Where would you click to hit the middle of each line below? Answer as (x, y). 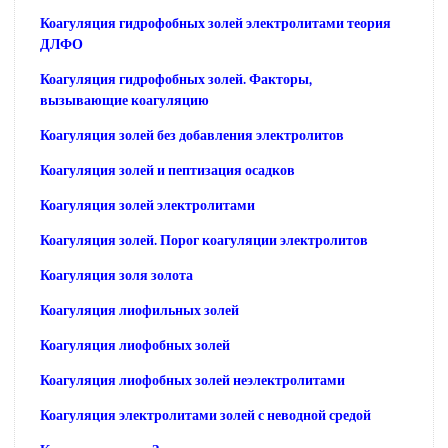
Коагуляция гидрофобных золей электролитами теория (215, 23)
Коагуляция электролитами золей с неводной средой (205, 415)
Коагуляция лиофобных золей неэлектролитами (192, 380)
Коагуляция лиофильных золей (139, 310)
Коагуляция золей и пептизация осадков (167, 170)
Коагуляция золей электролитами (147, 205)
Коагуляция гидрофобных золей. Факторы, (176, 79)
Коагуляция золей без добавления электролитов (192, 135)
